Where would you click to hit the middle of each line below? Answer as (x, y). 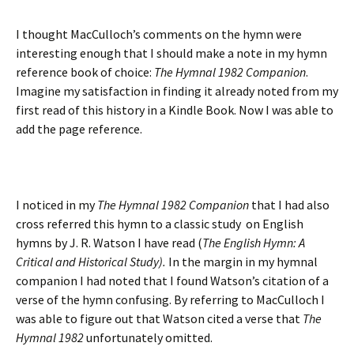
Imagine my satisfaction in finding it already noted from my (177, 90)
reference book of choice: (85, 72)
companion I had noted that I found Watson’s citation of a (172, 280)
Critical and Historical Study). (91, 261)
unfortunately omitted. (149, 337)
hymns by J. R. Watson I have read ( (109, 242)
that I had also (290, 204)
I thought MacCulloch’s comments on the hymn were (159, 34)
